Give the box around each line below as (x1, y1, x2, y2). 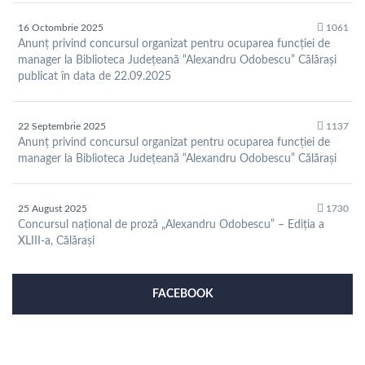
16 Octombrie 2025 (18, 23, 103, 33)
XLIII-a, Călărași (18, 235, 95, 248)
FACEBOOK (152, 288, 213, 301)
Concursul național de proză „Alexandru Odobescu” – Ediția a (18, 219, 324, 231)
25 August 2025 (18, 204, 87, 214)
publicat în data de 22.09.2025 (18, 71, 171, 83)
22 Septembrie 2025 (18, 121, 106, 132)
